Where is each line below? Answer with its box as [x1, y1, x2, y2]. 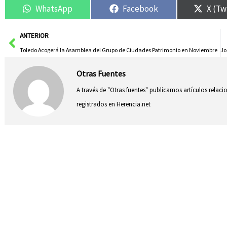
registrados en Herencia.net [76, 99, 150, 108]
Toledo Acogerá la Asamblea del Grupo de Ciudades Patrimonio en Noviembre [19, 46, 217, 54]
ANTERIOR [19, 31, 49, 41]
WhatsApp [35, 3, 73, 14]
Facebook [123, 3, 159, 14]
